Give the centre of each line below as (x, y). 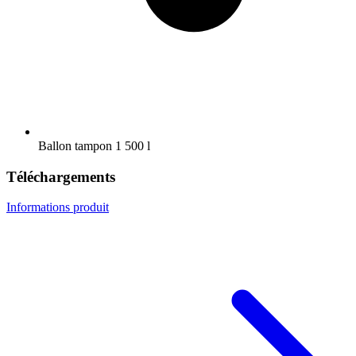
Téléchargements (61, 176)
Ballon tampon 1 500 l (94, 145)
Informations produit (58, 207)
